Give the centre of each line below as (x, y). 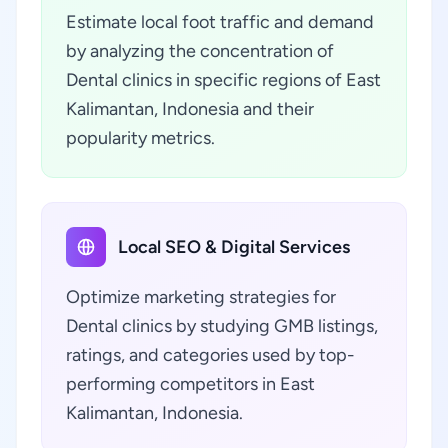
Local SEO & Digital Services (234, 247)
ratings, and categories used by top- (210, 355)
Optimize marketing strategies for (201, 297)
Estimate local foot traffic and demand (220, 22)
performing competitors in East (190, 384)
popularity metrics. (140, 138)
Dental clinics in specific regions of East (223, 80)
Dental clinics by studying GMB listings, (222, 326)
